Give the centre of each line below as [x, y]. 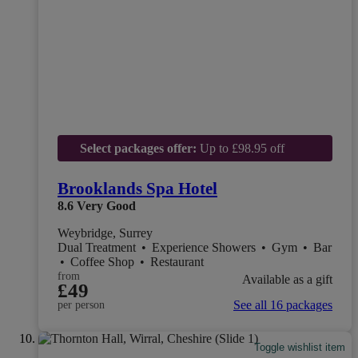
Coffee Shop [104, 261]
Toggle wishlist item [300, 347]
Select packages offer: [138, 148]
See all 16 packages [283, 304]
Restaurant [177, 261]
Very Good [106, 205]
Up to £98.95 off [240, 148]
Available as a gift [287, 280]
